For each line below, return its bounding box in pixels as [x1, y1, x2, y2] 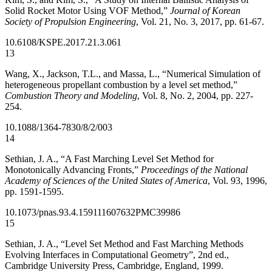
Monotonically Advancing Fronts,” [5, 165, 141, 175]
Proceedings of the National [141, 165, 248, 175]
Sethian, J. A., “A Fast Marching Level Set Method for [5, 154, 214, 164]
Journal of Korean [170, 5, 240, 16]
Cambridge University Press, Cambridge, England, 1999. [5, 260, 223, 271]
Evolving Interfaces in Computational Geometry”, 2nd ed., [5, 250, 229, 260]
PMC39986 [135, 207, 180, 217]
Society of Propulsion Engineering [5, 16, 136, 27]
